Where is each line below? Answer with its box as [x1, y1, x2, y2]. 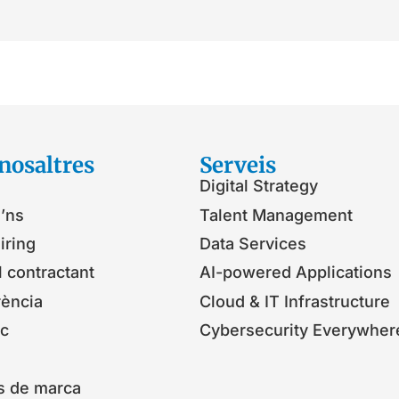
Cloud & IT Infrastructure [199, 291, 390, 311]
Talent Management [199, 205, 353, 224]
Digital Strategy [199, 176, 318, 196]
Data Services [199, 234, 306, 254]
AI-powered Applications [199, 263, 392, 282]
